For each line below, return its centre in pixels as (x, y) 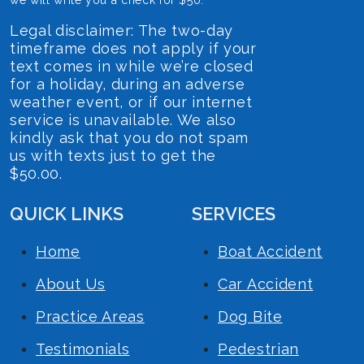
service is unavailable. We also (123, 119)
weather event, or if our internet (131, 102)
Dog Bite (250, 316)
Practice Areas (90, 316)
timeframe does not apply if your (133, 48)
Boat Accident (271, 251)
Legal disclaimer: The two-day (121, 30)
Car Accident (266, 284)
